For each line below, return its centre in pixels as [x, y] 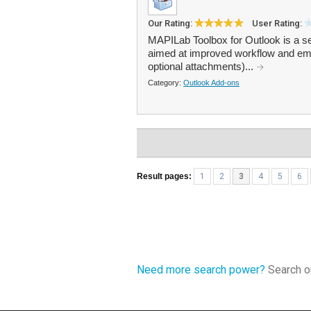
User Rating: [278, 23]
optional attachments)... [202, 66]
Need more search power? [201, 270]
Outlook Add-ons [211, 83]
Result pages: [164, 176]
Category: [166, 83]
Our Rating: [171, 23]
